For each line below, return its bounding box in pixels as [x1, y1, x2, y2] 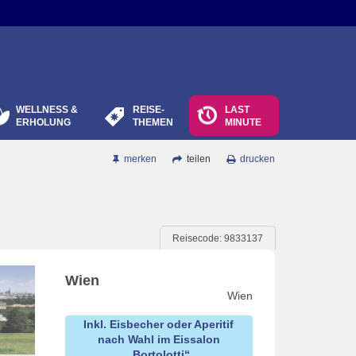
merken [124, 153, 157, 164]
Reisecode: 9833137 [172, 233, 263, 244]
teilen [184, 153, 211, 164]
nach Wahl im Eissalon [97, 333, 220, 346]
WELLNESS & [16, 104, 78, 115]
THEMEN [133, 117, 173, 128]
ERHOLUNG [16, 117, 71, 128]
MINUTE [225, 117, 261, 128]
